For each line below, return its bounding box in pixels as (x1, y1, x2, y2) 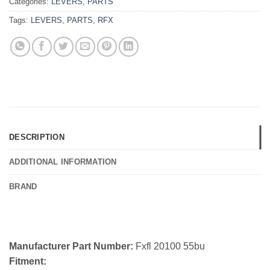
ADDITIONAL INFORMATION (9, 157, 117, 167)
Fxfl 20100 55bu (136, 241, 205, 252)
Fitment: (9, 256, 46, 267)
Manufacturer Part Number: (9, 241, 136, 252)
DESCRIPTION (9, 133, 64, 142)
